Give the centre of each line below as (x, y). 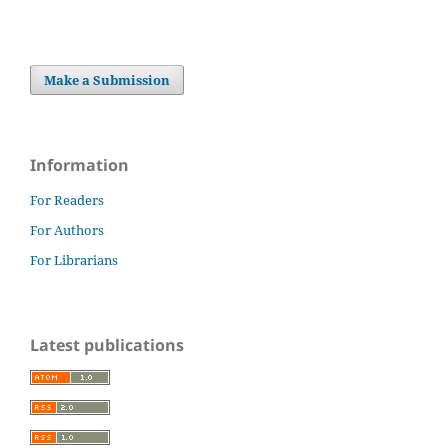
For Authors (67, 230)
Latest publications (107, 345)
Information (79, 165)
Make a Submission (107, 80)
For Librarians (74, 260)
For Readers (67, 200)
